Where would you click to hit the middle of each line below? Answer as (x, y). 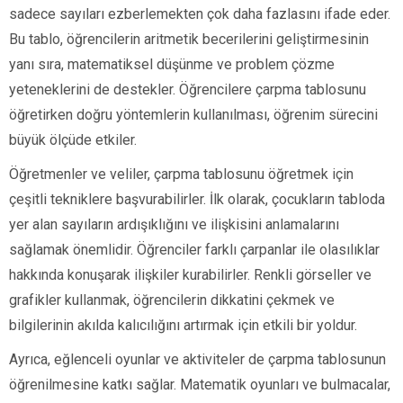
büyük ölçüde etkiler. (73, 140)
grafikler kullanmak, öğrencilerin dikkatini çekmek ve (172, 300)
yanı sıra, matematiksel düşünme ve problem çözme (172, 65)
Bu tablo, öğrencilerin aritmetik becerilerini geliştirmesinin (189, 40)
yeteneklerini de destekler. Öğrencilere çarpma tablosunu (188, 90)
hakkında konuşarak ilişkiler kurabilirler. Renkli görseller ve (190, 275)
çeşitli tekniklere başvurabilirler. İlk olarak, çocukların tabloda (197, 200)
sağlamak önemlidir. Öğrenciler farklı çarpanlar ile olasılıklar (194, 250)
